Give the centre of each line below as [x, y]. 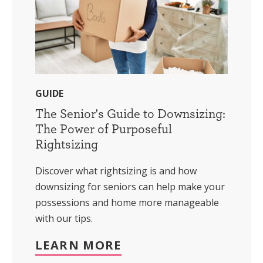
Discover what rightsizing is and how [116, 171]
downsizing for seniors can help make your [130, 187]
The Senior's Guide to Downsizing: [130, 114]
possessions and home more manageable [127, 203]
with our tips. [64, 219]
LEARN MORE [78, 245]
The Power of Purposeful [104, 129]
